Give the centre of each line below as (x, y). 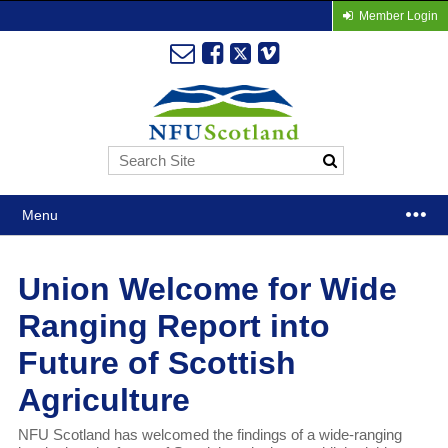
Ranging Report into (173, 326)
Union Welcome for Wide (207, 289)
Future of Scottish (156, 363)
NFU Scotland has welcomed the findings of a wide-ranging (209, 435)
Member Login (398, 16)
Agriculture (103, 400)
